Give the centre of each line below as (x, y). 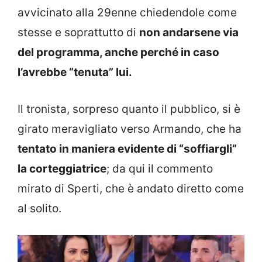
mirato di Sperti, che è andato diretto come (131, 188)
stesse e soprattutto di (78, 33)
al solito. (39, 208)
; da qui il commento (160, 168)
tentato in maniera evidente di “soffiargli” (127, 149)
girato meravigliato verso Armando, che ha (130, 129)
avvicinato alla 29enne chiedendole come (127, 13)
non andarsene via (189, 33)
